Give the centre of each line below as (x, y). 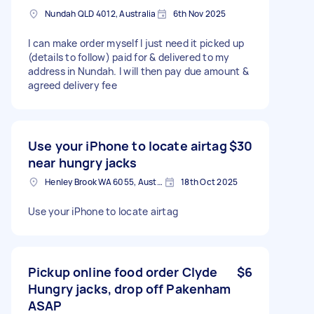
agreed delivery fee (73, 85)
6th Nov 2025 (199, 13)
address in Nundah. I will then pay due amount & (138, 71)
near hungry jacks (83, 162)
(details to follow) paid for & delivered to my (129, 57)
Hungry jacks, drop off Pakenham (130, 288)
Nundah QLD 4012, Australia (101, 13)
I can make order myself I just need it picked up (136, 43)
